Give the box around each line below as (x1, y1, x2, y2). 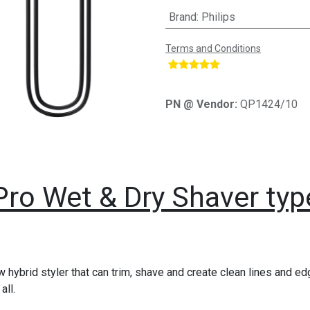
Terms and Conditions (165, 42, 261, 54)
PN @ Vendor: (165, 97, 240, 111)
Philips (201, 10, 235, 24)
